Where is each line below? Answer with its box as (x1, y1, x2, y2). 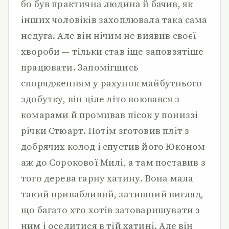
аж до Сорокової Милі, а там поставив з (21, 156, 205, 169)
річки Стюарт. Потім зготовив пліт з (21, 124, 190, 137)
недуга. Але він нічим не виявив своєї (21, 29, 197, 42)
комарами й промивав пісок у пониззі (21, 108, 198, 121)
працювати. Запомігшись (21, 61, 138, 74)
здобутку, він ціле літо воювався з (21, 93, 180, 105)
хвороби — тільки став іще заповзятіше (21, 45, 204, 58)
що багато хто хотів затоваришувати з (21, 203, 200, 216)
